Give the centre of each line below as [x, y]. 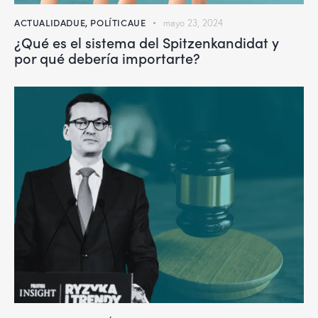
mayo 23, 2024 [193, 23]
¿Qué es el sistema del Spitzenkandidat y [147, 42]
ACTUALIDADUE [50, 23]
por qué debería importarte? [107, 58]
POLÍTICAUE [118, 23]
